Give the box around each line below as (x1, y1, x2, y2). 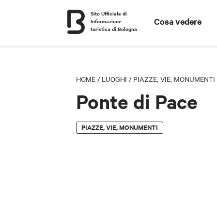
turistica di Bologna (91, 25, 137, 32)
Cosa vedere (154, 15, 202, 27)
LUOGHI (102, 74, 127, 84)
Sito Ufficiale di (91, 10, 127, 17)
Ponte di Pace (76, 89, 198, 114)
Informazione (91, 17, 122, 25)
